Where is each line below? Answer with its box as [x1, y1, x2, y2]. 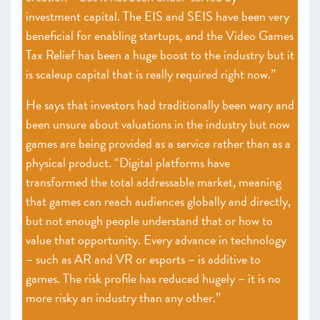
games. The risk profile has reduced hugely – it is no [26, 269, 281, 288]
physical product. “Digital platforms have [26, 153, 230, 172]
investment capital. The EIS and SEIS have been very [26, 6, 289, 26]
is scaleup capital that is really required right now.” [26, 64, 276, 84]
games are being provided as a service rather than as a [26, 134, 291, 153]
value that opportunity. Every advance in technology [26, 230, 286, 249]
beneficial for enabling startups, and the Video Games [26, 26, 294, 45]
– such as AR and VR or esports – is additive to [26, 249, 261, 269]
